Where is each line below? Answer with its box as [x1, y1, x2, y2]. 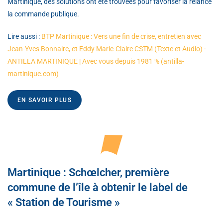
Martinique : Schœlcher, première [7, 166, 169, 179]
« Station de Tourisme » [7, 196, 120, 209]
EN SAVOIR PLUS [17, 96, 72, 104]
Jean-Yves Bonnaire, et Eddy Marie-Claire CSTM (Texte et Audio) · [7, 44, 206, 53]
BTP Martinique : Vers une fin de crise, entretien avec [41, 32, 201, 40]
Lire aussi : [7, 32, 41, 40]
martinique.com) [7, 69, 59, 78]
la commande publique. [7, 9, 79, 18]
